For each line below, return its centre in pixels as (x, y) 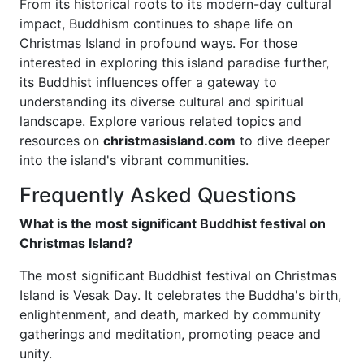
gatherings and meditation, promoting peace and (170, 334)
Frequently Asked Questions (158, 195)
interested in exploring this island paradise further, (174, 63)
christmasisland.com (169, 141)
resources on (61, 141)
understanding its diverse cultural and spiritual (162, 102)
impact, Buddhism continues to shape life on (156, 24)
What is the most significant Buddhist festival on (173, 223)
